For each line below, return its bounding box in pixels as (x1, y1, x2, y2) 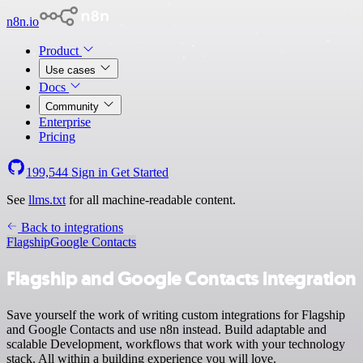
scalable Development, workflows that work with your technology (6, 336, 345, 351)
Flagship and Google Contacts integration (6, 265, 357, 292)
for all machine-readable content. (66, 193, 236, 207)
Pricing (39, 130, 75, 143)
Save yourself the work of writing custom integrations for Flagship (6, 307, 345, 322)
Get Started (111, 165, 169, 179)
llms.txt (28, 193, 66, 207)
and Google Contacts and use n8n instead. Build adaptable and (6, 322, 327, 336)
